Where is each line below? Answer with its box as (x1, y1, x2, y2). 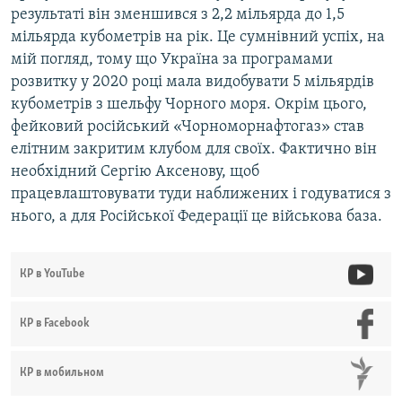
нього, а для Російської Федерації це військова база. (11, 208, 382, 226)
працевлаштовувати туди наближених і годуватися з (11, 186, 391, 204)
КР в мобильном (20, 367, 104, 380)
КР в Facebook (20, 318, 90, 330)
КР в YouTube (20, 268, 84, 281)
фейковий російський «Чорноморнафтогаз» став (11, 118, 364, 136)
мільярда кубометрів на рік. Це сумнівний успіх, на (11, 29, 385, 47)
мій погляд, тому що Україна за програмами (11, 51, 333, 69)
